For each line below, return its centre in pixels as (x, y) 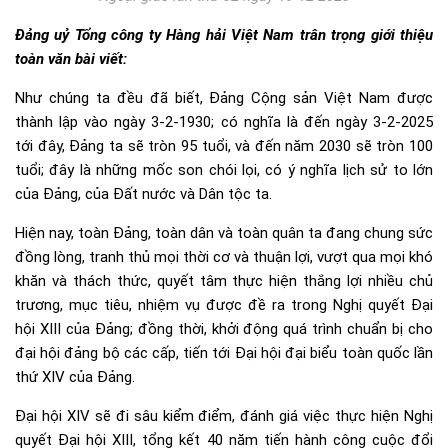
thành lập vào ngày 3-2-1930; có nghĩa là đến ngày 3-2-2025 (224, 121)
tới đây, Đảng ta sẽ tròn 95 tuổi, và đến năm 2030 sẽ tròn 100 (224, 145)
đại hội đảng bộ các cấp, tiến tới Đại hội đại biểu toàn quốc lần (224, 352)
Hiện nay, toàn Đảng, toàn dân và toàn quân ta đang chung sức (224, 232)
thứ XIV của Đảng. (75, 376)
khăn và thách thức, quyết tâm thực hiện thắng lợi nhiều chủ (224, 280)
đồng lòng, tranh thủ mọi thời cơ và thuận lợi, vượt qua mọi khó (224, 256)
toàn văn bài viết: (71, 58)
